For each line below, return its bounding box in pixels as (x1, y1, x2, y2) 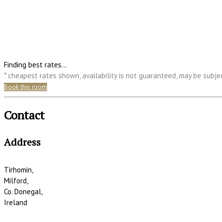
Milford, (4, 175, 28, 185)
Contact (4, 107, 45, 123)
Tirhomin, (4, 165, 33, 174)
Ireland (4, 197, 27, 207)
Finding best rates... (4, 60, 67, 70)
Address (4, 135, 41, 149)
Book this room (4, 83, 47, 92)
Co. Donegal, (4, 186, 43, 196)
